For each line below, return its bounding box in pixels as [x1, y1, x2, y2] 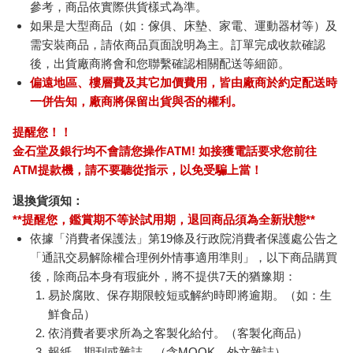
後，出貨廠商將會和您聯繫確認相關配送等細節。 [30, 56, 291, 70]
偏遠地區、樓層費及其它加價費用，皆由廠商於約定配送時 [30, 75, 338, 89]
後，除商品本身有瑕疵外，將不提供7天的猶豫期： [30, 269, 297, 283]
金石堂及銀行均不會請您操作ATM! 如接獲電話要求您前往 [12, 143, 317, 158]
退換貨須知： [12, 193, 84, 207]
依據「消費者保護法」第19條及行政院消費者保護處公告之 [30, 231, 339, 245]
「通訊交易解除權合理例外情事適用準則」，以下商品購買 [30, 250, 338, 264]
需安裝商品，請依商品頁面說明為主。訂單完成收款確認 [30, 37, 326, 51]
